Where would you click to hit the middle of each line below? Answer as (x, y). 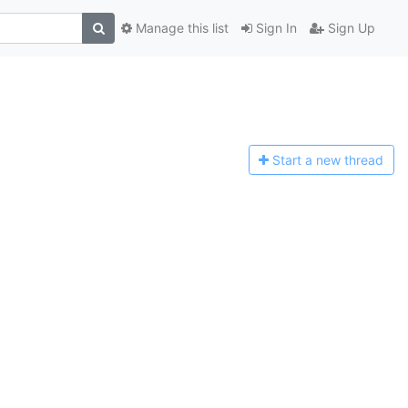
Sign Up (350, 28)
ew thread (354, 160)
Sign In (275, 28)
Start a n (298, 160)
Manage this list (180, 28)
